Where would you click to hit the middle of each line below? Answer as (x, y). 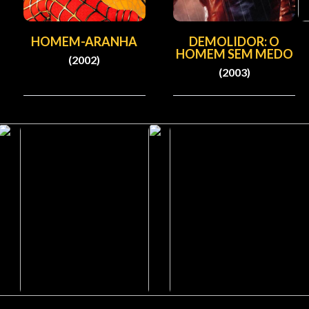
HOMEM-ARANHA (84, 42)
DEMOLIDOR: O (235, 42)
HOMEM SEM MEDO (234, 54)
